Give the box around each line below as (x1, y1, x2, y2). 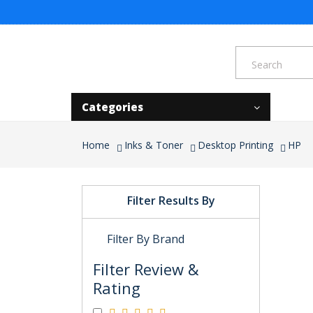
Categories (82, 100, 143, 114)
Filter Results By (126, 193, 215, 208)
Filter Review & (93, 259, 199, 279)
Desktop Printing (198, 138, 273, 152)
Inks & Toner (124, 138, 183, 152)
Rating (93, 277, 140, 298)
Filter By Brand (107, 231, 184, 247)
